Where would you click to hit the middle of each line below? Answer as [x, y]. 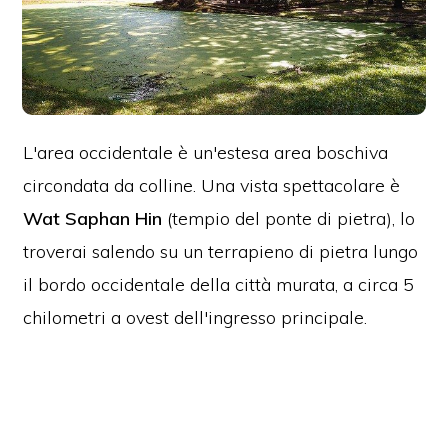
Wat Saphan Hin [93, 219]
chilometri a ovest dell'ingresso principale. [195, 318]
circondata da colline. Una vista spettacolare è [212, 186]
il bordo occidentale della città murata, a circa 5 [219, 285]
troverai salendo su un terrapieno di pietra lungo [221, 252]
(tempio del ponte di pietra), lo [289, 219]
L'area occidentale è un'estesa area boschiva [206, 153]
